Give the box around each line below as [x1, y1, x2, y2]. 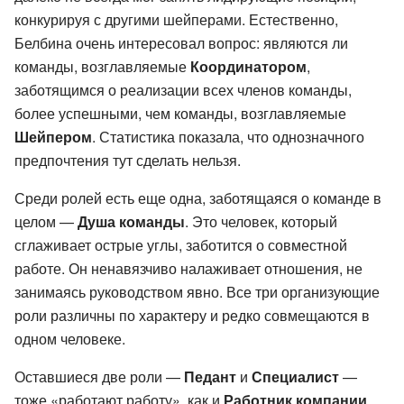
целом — [14, 210, 78, 232]
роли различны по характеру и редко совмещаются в [14, 304, 370, 326]
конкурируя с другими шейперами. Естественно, [14, 8, 338, 30]
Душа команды [78, 210, 185, 232]
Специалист [252, 365, 339, 387]
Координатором [190, 55, 307, 77]
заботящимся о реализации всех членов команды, [14, 78, 352, 100]
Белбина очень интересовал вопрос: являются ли [14, 32, 348, 53]
